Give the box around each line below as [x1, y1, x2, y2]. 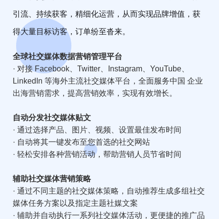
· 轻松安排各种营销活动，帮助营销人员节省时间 [13, 150, 182, 158]
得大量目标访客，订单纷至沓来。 [13, 27, 131, 36]
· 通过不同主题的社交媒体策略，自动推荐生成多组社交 [13, 186, 205, 195]
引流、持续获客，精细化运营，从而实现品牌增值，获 [13, 9, 201, 18]
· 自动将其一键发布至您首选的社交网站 [13, 137, 151, 146]
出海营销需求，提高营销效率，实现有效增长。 [13, 88, 177, 97]
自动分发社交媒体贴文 [13, 113, 91, 122]
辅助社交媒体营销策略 [13, 174, 91, 183]
